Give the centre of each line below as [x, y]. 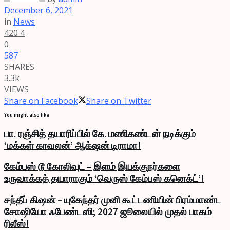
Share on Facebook [41, 100]
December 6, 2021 [39, 10]
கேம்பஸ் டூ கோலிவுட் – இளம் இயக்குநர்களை [92, 167]
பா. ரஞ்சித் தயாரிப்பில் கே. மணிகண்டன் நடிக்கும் [100, 133]
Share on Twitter [119, 100]
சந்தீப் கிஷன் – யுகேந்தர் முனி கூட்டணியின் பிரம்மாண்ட [113, 200]
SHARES [19, 66]
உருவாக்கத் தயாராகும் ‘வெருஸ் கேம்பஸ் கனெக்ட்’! [104, 179]
